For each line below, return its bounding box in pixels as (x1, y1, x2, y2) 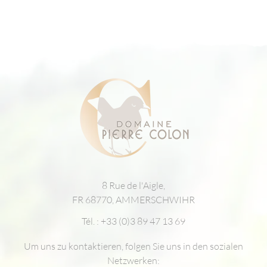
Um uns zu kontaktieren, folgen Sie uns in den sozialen (24, 240, 243, 253)
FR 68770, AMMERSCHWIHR (72, 194, 195, 206)
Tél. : (82, 215, 101, 228)
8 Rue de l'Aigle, (102, 179, 165, 192)
